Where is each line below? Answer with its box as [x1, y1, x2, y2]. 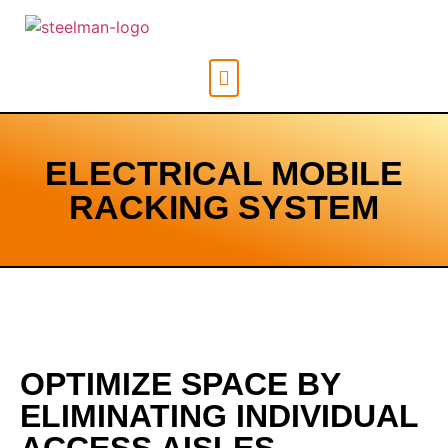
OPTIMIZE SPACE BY [20, 366, 340, 402]
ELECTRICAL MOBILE [45, 154, 403, 192]
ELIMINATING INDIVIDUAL [20, 398, 418, 434]
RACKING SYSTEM [69, 188, 379, 226]
